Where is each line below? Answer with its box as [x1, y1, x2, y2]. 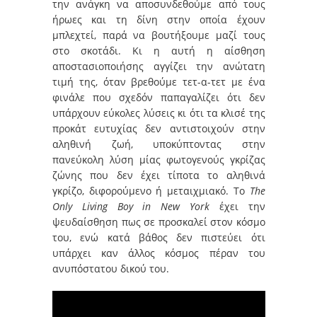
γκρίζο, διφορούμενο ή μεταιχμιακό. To [52, 183, 250, 197]
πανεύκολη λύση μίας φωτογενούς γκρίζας [52, 152, 265, 166]
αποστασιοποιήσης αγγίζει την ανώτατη [52, 59, 265, 73]
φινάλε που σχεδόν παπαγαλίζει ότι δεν [52, 90, 265, 104]
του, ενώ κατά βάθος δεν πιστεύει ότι [52, 230, 265, 244]
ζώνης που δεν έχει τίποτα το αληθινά [52, 168, 265, 182]
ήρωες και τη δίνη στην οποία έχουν [52, 12, 265, 26]
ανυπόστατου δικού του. [52, 261, 169, 275]
